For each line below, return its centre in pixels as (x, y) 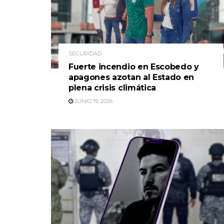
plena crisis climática (112, 87)
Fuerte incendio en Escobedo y (134, 66)
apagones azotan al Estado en (131, 77)
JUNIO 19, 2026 (93, 101)
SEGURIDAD (85, 53)
